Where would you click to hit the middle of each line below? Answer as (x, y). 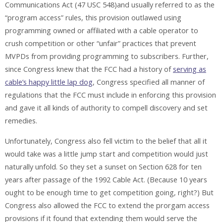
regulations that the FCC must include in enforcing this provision (111, 95)
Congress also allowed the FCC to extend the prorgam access (107, 205)
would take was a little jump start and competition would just (107, 154)
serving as (190, 69)
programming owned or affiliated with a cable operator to (102, 31)
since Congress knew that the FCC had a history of (89, 69)
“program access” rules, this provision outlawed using (93, 18)
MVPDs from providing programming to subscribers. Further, (107, 56)
